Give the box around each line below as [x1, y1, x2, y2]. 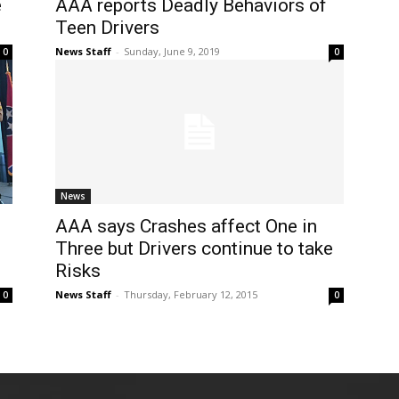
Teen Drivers [55, 17, 159, 38]
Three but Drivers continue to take [55, 238, 333, 259]
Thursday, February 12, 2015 [124, 288, 257, 301]
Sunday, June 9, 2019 [124, 45, 220, 58]
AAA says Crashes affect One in [55, 216, 317, 237]
